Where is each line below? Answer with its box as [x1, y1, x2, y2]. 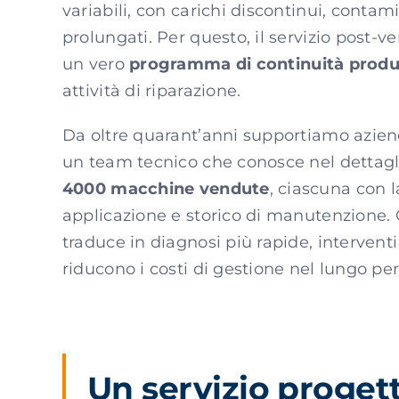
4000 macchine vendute [61, 179, 270, 199]
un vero [61, 54, 130, 74]
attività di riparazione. [61, 81, 241, 101]
